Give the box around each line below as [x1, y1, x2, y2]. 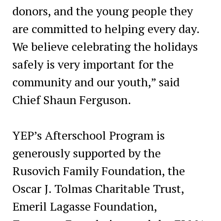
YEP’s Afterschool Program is [12, 127, 165, 143]
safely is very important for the [12, 56, 174, 72]
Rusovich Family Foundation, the [12, 162, 185, 179]
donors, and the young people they [12, 2, 193, 19]
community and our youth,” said [12, 74, 180, 90]
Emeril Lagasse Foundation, [12, 198, 157, 214]
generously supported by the [12, 145, 161, 161]
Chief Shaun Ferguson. [12, 91, 131, 108]
